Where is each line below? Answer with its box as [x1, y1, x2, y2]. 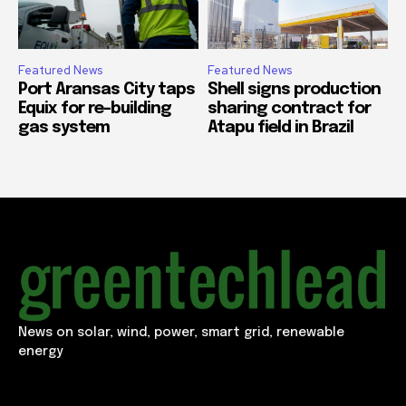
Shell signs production [208, 81, 381, 98]
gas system [18, 119, 110, 136]
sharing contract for [208, 100, 371, 117]
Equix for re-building [18, 100, 171, 117]
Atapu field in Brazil [208, 119, 353, 136]
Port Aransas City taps [18, 81, 195, 98]
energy [18, 344, 63, 358]
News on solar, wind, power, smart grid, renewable [18, 325, 344, 339]
